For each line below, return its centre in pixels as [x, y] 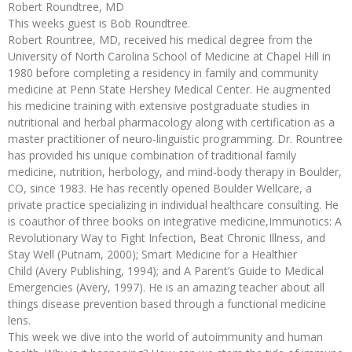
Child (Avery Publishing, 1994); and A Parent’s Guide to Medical [166, 270]
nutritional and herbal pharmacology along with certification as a [171, 122]
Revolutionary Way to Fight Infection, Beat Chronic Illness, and [167, 237]
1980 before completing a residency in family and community [163, 72]
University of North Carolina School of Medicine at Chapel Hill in [169, 56]
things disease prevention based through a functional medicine [167, 303]
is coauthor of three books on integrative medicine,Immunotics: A [175, 221]
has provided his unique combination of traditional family [152, 155]
